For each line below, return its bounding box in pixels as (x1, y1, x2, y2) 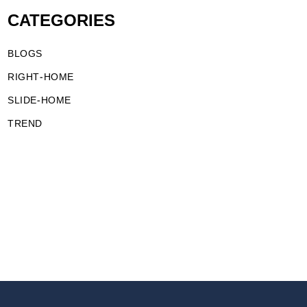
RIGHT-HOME (8, 70, 74, 85)
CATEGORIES (8, 9, 116, 34)
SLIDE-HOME (8, 93, 71, 108)
